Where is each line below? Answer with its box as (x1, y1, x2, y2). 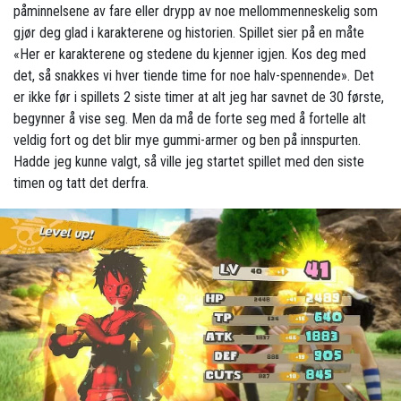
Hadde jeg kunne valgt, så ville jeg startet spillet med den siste (13, 153, 364, 171)
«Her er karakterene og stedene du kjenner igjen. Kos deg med (13, 46, 366, 64)
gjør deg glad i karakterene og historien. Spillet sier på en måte (13, 24, 364, 42)
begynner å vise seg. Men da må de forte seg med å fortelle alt (13, 110, 366, 128)
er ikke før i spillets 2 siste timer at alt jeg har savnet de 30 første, (13, 89, 384, 107)
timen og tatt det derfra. (13, 175, 149, 192)
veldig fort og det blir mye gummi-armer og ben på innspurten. (13, 132, 361, 149)
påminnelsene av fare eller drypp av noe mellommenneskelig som (13, 3, 378, 21)
